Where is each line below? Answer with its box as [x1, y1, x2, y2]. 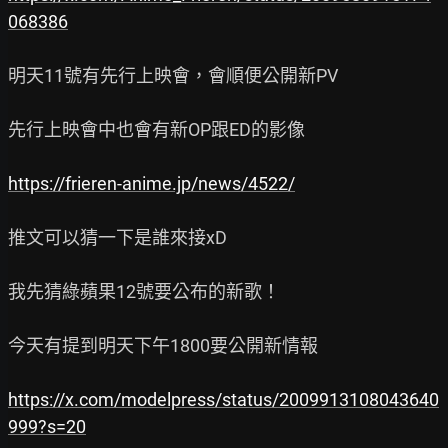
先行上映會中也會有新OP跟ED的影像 [8, 119, 305, 140]
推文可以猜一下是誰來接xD [8, 227, 227, 248]
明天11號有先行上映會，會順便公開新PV [8, 65, 338, 86]
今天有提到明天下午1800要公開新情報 [8, 335, 318, 356]
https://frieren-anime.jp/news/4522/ [8, 173, 295, 194]
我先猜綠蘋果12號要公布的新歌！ [8, 281, 280, 302]
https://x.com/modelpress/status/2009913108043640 [8, 389, 439, 410]
